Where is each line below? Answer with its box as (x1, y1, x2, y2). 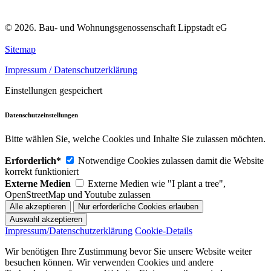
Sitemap (5, 44, 36, 55)
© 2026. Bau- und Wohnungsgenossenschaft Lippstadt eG (5, 22, 227, 33)
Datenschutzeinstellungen (5, 111, 78, 119)
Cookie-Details (135, 226, 192, 237)
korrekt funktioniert (5, 166, 79, 177)
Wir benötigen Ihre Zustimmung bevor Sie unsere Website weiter (5, 246, 252, 257)
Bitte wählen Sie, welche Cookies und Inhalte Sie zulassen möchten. (5, 134, 266, 145)
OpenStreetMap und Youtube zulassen (5, 189, 151, 200)
